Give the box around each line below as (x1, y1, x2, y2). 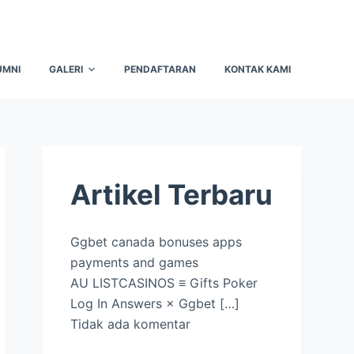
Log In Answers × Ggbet (70, 295, 220, 311)
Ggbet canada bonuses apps (70, 233, 243, 250)
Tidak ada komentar (70, 315, 191, 332)
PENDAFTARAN (123, 63, 196, 75)
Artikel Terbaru (70, 178, 273, 211)
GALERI (48, 63, 83, 75)
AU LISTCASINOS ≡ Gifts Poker (70, 274, 258, 291)
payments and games (70, 254, 199, 270)
